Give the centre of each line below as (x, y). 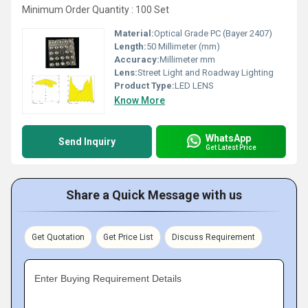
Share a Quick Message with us (154, 195)
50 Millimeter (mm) (183, 46)
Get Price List (128, 237)
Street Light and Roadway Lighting (206, 73)
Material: (134, 33)
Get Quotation (58, 237)
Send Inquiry (87, 142)
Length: (130, 46)
